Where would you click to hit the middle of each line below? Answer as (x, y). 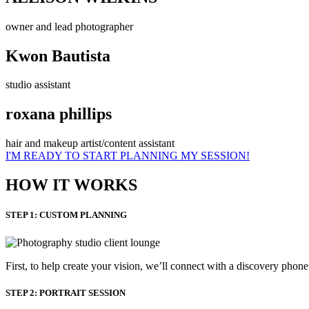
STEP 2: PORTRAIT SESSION (66, 292)
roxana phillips (59, 114)
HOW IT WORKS (71, 185)
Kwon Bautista (58, 56)
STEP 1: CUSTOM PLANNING (66, 215)
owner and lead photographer (69, 26)
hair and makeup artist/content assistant (90, 143)
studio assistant (38, 85)
